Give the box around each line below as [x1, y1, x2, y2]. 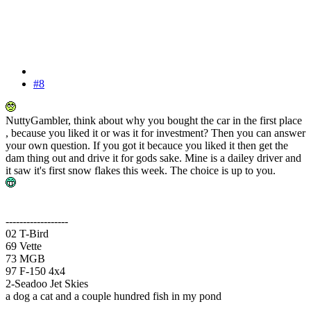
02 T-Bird [6, 227, 49, 239]
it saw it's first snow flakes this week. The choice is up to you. [6, 164, 276, 176]
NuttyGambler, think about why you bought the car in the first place [6, 114, 302, 126]
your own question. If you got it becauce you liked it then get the [6, 139, 288, 151]
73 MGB [6, 252, 45, 264]
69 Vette [6, 239, 42, 252]
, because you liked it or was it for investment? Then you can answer [6, 126, 305, 139]
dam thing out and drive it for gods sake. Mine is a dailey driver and [6, 151, 301, 164]
